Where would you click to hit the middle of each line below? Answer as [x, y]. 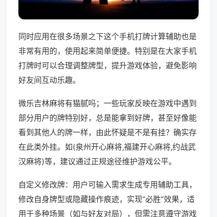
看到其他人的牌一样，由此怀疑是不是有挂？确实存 [108, 132]
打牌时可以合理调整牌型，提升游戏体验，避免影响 [108, 66]
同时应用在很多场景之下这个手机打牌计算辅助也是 [108, 37]
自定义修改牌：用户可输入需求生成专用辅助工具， [108, 185]
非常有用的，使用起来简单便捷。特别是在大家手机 [108, 51]
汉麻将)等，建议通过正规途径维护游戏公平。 [97, 162]
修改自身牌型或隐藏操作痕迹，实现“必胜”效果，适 [107, 199]
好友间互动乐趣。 [49, 80]
